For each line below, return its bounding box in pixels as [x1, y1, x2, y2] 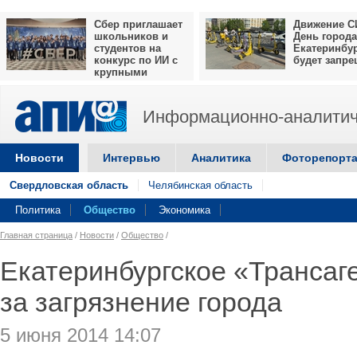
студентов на [94, 42, 161, 54]
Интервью [103, 151, 160, 164]
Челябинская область [148, 179, 253, 191]
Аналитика [191, 151, 251, 164]
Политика [15, 204, 61, 216]
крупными [94, 66, 147, 78]
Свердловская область [10, 179, 128, 191]
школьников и [94, 30, 168, 42]
